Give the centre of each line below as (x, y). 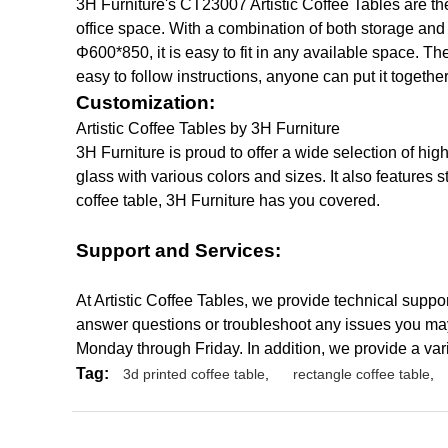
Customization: (145, 102)
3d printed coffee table (194, 374)
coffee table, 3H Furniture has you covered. (228, 200)
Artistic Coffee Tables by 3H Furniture (208, 128)
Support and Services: (178, 250)
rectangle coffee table (361, 374)
